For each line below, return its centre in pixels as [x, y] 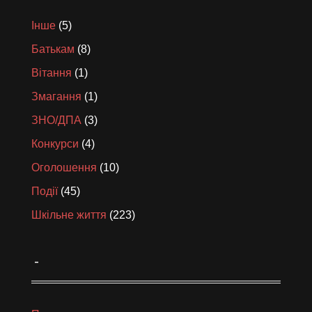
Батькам [53, 49]
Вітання [52, 72]
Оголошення [64, 167]
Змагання [56, 96]
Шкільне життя [69, 214]
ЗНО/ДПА [56, 120]
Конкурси [55, 143]
